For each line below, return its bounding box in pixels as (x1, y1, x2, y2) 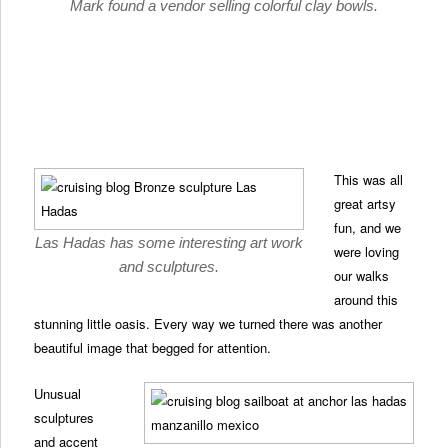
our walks (334, 266, 390, 286)
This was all (334, 170, 404, 190)
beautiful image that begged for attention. (34, 338, 272, 358)
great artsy (334, 194, 397, 214)
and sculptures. (119, 258, 220, 276)
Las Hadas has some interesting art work (35, 234, 304, 252)
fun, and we (334, 218, 402, 238)
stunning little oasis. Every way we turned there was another (34, 314, 383, 334)
